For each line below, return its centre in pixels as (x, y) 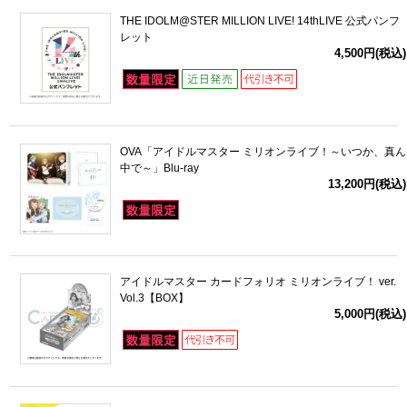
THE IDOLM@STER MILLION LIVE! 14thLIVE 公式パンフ (259, 21)
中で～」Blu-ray (159, 168)
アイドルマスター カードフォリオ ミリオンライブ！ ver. (258, 282)
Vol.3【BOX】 (154, 298)
